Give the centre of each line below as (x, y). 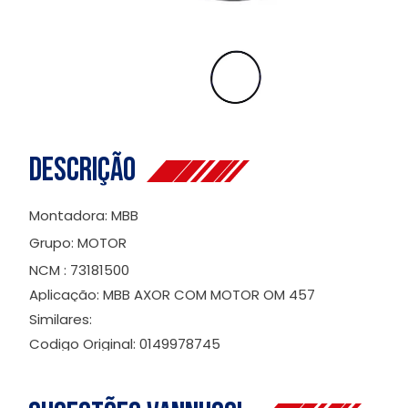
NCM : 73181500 (79, 270)
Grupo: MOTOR (78, 243)
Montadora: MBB (84, 216)
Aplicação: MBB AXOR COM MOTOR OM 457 (172, 295)
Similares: (61, 320)
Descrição (88, 171)
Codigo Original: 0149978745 (125, 344)
